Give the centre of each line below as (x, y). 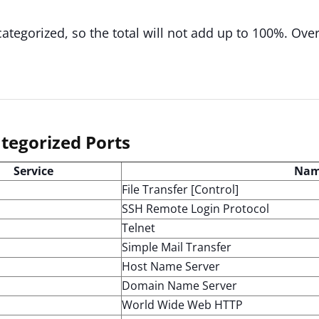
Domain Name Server (179, 286)
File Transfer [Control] (180, 189)
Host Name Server (171, 266)
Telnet (138, 228)
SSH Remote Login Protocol (195, 209)
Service (33, 171)
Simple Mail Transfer (177, 247)
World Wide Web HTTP (182, 305)
